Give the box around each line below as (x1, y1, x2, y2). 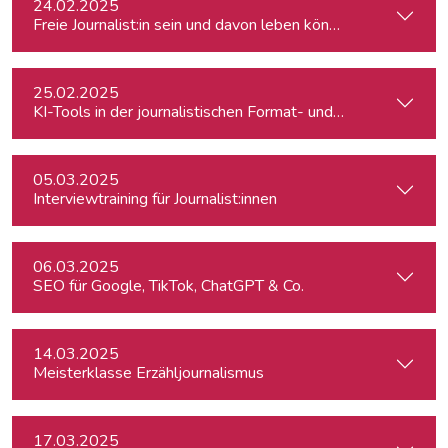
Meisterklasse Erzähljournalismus (33, 362, 264, 384)
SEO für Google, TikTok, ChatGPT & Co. (33, 275, 304, 297)
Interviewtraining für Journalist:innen (33, 188, 277, 210)
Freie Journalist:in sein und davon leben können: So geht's (33, 14, 427, 36)
